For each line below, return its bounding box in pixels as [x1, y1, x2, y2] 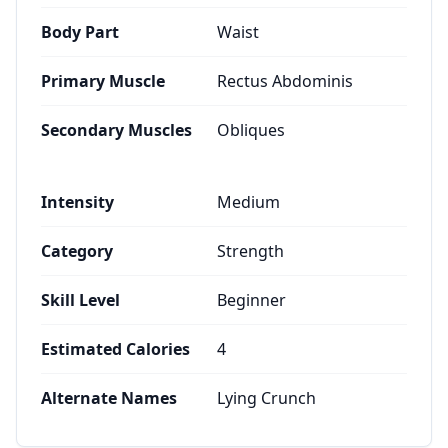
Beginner [217, 289, 286, 311]
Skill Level [41, 289, 120, 311]
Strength [217, 240, 284, 262]
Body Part [41, 21, 119, 43]
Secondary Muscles [41, 119, 192, 141]
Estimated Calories [41, 338, 190, 360]
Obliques [217, 119, 285, 141]
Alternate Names [41, 387, 177, 409]
